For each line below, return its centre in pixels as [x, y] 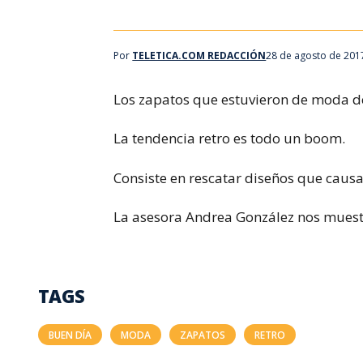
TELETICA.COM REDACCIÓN [199, 56]
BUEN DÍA [70, 335]
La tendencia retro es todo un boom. [230, 138]
